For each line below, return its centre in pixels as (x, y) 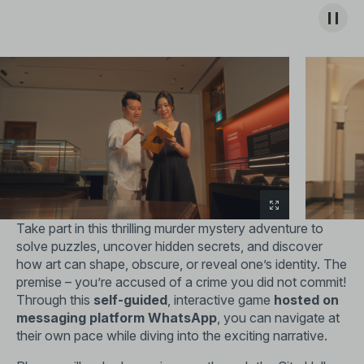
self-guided (130, 300)
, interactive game (221, 300)
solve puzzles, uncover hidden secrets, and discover (169, 246)
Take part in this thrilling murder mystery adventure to (170, 228)
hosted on (306, 300)
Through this (55, 300)
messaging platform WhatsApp (117, 318)
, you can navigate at (278, 318)
